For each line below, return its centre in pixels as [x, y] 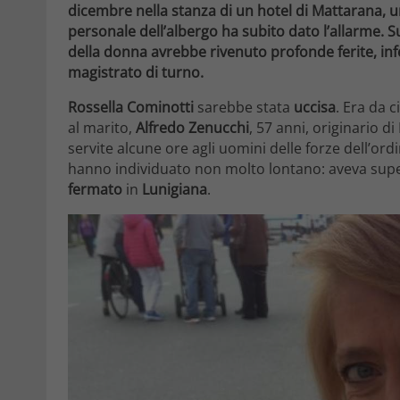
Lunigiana [175, 190]
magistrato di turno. [136, 73]
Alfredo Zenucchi [192, 128]
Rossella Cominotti [131, 108]
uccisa [315, 108]
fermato [95, 190]
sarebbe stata [244, 108]
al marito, [102, 128]
